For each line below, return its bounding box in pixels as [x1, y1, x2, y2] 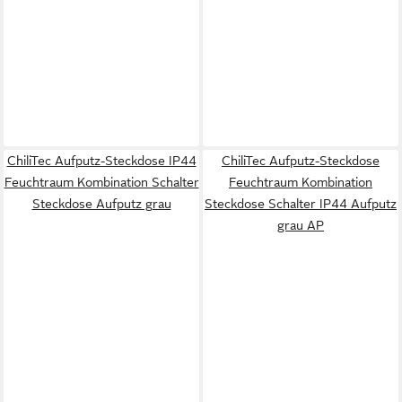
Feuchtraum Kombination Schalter [4, 175, 199, 189]
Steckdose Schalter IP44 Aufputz [205, 197, 397, 211]
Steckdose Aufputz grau [31, 197, 171, 211]
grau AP [277, 218, 324, 232]
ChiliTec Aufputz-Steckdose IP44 [6, 153, 197, 168]
